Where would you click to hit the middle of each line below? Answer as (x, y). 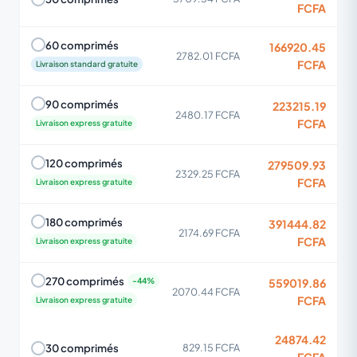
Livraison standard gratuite (87, 63)
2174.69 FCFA (209, 232)
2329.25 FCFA (208, 173)
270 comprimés (85, 280)
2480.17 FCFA (208, 114)
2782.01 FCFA (208, 55)
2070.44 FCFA (206, 291)
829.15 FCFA (211, 347)
